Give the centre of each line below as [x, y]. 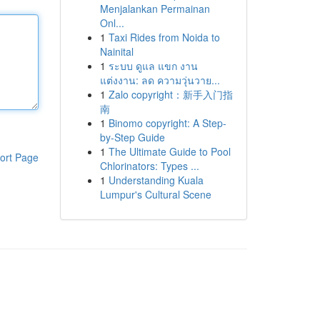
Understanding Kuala [156, 180]
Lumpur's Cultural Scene [155, 194]
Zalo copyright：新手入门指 [170, 94]
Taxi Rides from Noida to [164, 37]
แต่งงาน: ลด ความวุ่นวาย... [160, 80]
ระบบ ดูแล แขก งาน [153, 66]
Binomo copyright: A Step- [167, 123]
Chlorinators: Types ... [149, 166]
